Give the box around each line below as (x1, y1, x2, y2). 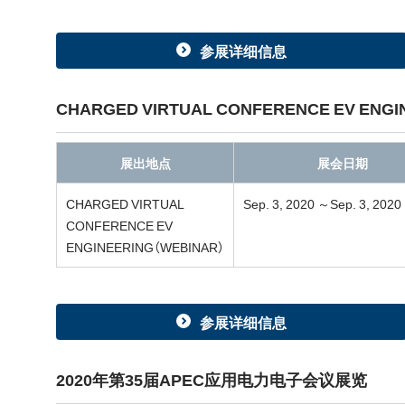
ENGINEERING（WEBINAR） (66, 238, 224, 256)
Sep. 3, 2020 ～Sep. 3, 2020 (243, 194, 401, 212)
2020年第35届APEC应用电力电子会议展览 (56, 367, 367, 391)
